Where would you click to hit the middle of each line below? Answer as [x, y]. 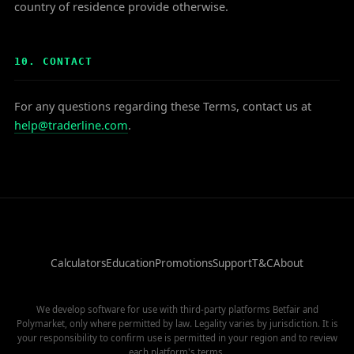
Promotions [184, 263]
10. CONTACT [54, 61]
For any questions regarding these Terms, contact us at [163, 106]
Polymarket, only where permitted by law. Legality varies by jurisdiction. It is [177, 324]
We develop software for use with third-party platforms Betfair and [177, 309]
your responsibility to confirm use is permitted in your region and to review [177, 338]
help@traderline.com [71, 125]
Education [130, 263]
